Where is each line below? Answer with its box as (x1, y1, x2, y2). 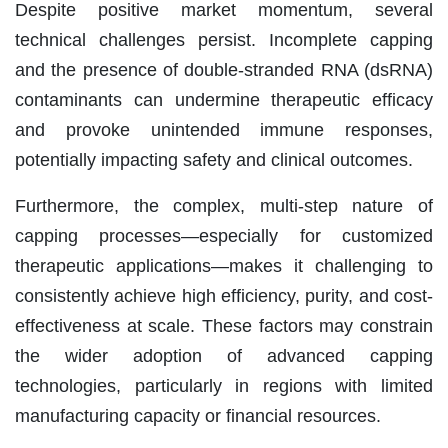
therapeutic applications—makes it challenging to (15, 255, 433, 276)
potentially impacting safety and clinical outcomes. (15, 149, 413, 170)
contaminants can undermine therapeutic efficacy (15, 89, 433, 110)
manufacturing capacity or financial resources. (15, 405, 381, 426)
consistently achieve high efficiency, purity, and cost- (15, 285, 433, 306)
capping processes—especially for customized (15, 225, 433, 246)
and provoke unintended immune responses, (15, 119, 433, 140)
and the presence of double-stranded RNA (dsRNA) (15, 59, 433, 80)
